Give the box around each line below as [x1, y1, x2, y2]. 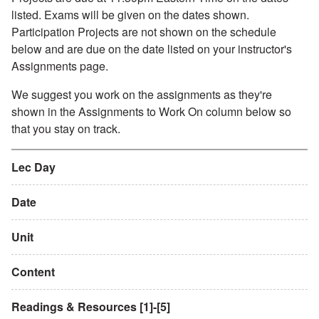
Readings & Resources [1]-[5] [11, 298, 170, 315]
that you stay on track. [11, 120, 120, 137]
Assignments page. [11, 57, 108, 74]
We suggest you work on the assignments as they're [11, 85, 272, 103]
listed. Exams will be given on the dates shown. [11, 6, 249, 23]
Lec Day [11, 158, 56, 175]
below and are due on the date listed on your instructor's [11, 40, 292, 57]
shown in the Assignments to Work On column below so [11, 103, 291, 120]
